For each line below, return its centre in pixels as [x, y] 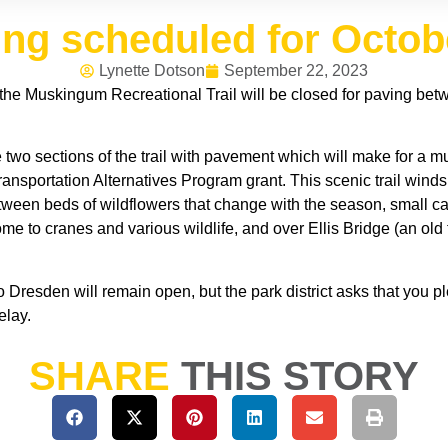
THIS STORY [300, 376]
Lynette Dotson [152, 70]
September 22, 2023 [296, 70]
